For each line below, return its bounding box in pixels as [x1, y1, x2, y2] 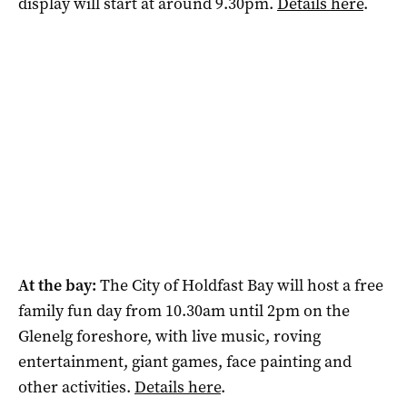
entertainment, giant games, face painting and [18, 350, 352, 372]
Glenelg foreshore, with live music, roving [18, 324, 321, 347]
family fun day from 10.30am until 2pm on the [18, 299, 350, 322]
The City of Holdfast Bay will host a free [100, 273, 383, 296]
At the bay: [18, 273, 100, 296]
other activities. [18, 375, 134, 398]
